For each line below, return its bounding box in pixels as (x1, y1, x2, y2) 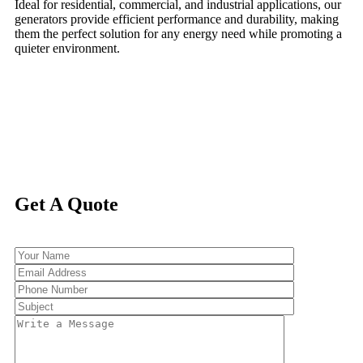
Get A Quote (15, 193, 118, 215)
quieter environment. (15, 41, 120, 55)
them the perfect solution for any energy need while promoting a (15, 26, 342, 41)
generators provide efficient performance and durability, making (15, 11, 339, 26)
